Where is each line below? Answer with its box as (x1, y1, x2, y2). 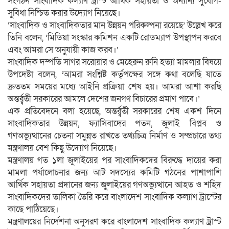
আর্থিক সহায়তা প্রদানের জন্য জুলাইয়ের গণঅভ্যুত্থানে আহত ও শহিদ (8, 178, 221, 191)
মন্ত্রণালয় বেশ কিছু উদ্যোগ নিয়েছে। (8, 142, 117, 154)
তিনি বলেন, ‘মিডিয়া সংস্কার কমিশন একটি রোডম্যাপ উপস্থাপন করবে (8, 31, 221, 43)
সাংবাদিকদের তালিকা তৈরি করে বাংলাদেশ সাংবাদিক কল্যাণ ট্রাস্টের (8, 191, 221, 203)
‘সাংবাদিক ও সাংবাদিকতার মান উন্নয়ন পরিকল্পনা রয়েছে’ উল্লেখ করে (8, 19, 221, 31)
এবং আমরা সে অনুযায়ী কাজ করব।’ (8, 43, 119, 56)
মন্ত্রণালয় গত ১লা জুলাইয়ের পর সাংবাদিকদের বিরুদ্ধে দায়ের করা (8, 154, 221, 166)
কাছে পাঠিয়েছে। (8, 203, 59, 215)
